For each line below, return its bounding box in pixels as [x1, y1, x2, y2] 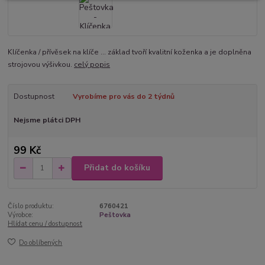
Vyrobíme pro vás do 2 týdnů [72, 92, 174, 102]
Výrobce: [8, 210, 34, 219]
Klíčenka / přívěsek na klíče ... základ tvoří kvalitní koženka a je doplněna [8, 47, 252, 57]
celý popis [74, 60, 111, 70]
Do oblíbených [19, 238, 63, 248]
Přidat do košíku [84, 162, 150, 174]
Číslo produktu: [8, 201, 54, 211]
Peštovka [99, 210, 131, 219]
